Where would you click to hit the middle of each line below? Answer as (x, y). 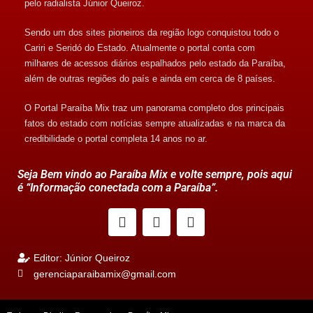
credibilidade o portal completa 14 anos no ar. (116, 138)
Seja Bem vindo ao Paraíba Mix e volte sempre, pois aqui (155, 174)
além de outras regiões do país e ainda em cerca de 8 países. (150, 78)
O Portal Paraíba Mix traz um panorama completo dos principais (154, 108)
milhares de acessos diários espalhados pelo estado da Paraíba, (155, 63)
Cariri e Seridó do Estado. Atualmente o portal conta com (140, 48)
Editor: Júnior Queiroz (81, 257)
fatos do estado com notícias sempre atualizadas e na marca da (155, 123)
